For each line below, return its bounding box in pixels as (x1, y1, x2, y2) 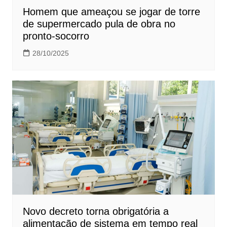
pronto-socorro (22, 30, 89, 42)
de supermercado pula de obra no (22, 18, 175, 29)
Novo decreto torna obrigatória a (22, 205, 169, 217)
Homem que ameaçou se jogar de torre (22, 6, 200, 17)
